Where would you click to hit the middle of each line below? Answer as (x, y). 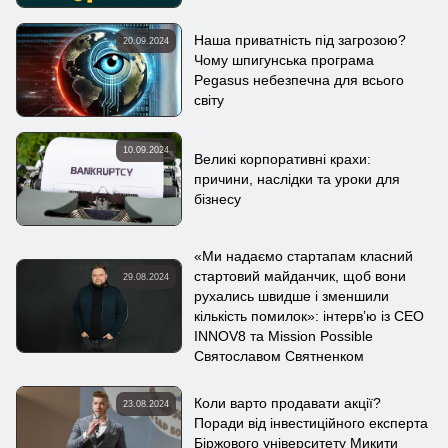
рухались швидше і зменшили (292, 296)
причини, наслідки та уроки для (297, 178)
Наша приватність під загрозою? (300, 39)
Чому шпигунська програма (284, 59)
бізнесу (218, 198)
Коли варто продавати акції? (288, 403)
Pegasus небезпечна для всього (299, 79)
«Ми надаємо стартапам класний (304, 256)
